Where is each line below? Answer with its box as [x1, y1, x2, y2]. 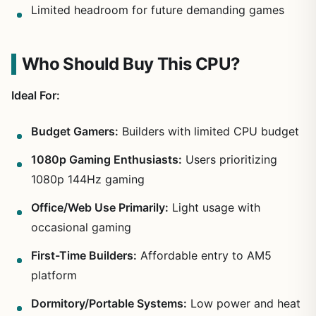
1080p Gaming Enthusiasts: [31, 152, 182, 166]
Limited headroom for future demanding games [31, 2, 284, 17]
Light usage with [169, 200, 260, 214]
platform [31, 267, 77, 282]
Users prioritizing [182, 152, 277, 166]
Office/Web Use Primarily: [31, 200, 169, 214]
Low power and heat [187, 296, 300, 310]
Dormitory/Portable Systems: [31, 296, 187, 310]
